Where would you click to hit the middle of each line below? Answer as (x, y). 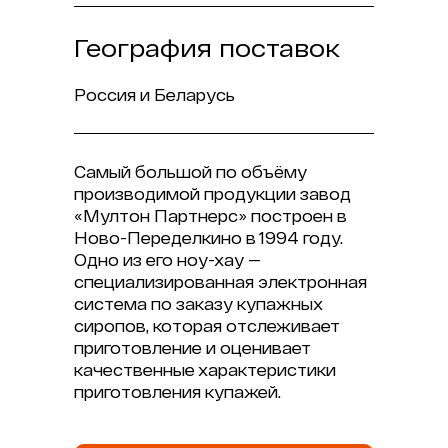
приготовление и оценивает (192, 347)
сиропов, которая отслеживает (207, 325)
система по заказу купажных (198, 303)
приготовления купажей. (177, 391)
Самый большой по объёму (190, 171)
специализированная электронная (220, 281)
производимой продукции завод (212, 193)
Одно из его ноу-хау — (167, 259)
